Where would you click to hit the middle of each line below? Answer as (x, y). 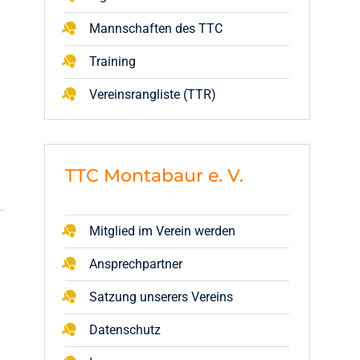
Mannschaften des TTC (156, 29)
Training (112, 61)
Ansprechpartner (136, 264)
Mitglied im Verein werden (162, 231)
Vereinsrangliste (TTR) (153, 94)
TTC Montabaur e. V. (154, 176)
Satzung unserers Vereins (161, 297)
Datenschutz (125, 330)
